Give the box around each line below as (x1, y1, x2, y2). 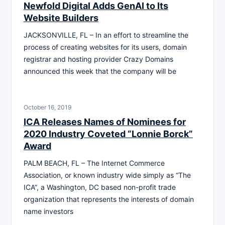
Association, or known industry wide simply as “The (24, 170, 191, 179)
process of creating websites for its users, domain (24, 42, 187, 51)
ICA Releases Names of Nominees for (24, 116, 186, 127)
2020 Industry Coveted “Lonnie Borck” (24, 128, 193, 139)
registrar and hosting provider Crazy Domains (24, 54, 173, 63)
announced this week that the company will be (24, 66, 176, 75)
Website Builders (24, 12, 98, 23)
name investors (24, 206, 73, 215)
